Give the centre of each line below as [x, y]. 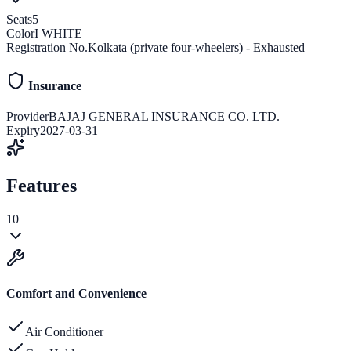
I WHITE [58, 33]
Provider [27, 117]
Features [42, 185]
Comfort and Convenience [76, 294]
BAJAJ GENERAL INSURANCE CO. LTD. [164, 117]
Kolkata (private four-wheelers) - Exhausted [196, 47]
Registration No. [47, 47]
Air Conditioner [64, 332]
